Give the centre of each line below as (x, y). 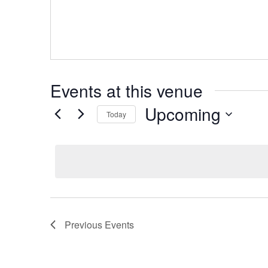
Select (158, 132)
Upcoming (183, 114)
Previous (85, 225)
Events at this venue (127, 90)
